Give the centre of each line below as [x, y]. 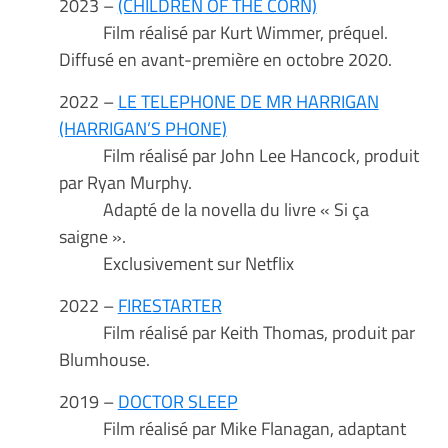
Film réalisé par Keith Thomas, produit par [236, 332]
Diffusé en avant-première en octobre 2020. [225, 59]
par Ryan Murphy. [125, 182]
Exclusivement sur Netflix [176, 263]
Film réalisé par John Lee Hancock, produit [238, 155]
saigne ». [92, 236]
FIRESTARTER [169, 305]
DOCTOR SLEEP [177, 401]
